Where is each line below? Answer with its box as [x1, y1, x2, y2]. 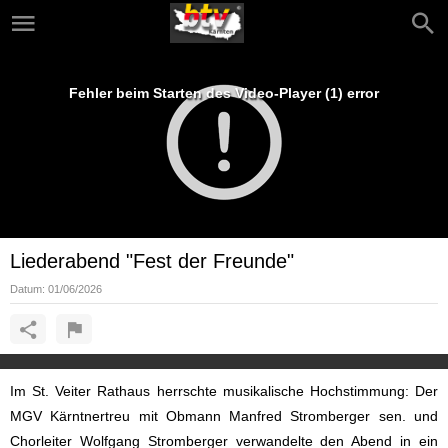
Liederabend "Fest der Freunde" [10, 250, 294, 272]
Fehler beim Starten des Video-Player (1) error [69, 85, 379, 101]
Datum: [10, 283, 48, 295]
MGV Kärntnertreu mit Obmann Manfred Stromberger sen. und [10, 408, 438, 424]
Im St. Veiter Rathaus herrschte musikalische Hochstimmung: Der [10, 383, 438, 399]
